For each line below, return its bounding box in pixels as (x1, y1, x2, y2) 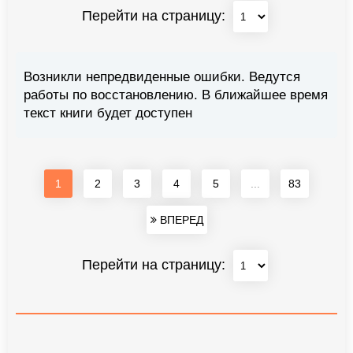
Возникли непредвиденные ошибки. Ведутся (24, 69, 300, 85)
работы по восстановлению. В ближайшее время (24, 87, 328, 103)
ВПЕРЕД (156, 214, 203, 227)
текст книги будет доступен (24, 106, 192, 121)
